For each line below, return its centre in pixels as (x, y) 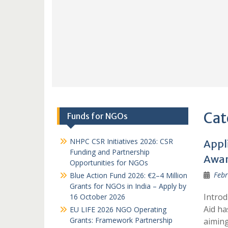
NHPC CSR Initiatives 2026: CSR (121, 141)
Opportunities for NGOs (109, 163)
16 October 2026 (97, 197)
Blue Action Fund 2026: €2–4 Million (129, 175)
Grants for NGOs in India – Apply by (128, 186)
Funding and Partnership (110, 152)
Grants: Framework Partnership (121, 220)
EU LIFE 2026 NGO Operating (118, 209)
